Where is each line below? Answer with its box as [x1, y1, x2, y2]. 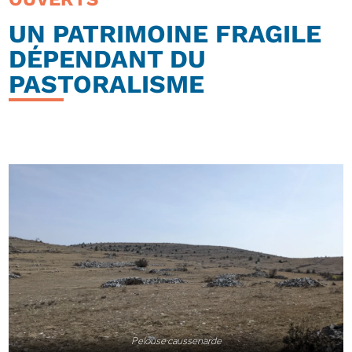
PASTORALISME [9, 69, 205, 99]
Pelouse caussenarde [130, 334, 222, 346]
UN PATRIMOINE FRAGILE [9, 19, 322, 49]
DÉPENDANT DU [9, 44, 207, 74]
